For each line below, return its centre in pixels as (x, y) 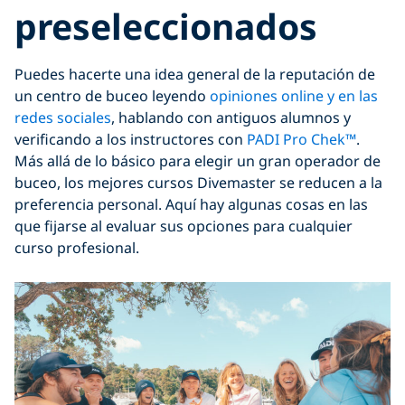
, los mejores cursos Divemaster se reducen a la (220, 182)
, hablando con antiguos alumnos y (231, 117)
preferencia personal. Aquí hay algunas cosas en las (191, 204)
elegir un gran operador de (287, 160)
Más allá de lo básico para (104, 160)
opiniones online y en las (294, 95)
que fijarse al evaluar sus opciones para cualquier (184, 226)
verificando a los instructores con (131, 139)
